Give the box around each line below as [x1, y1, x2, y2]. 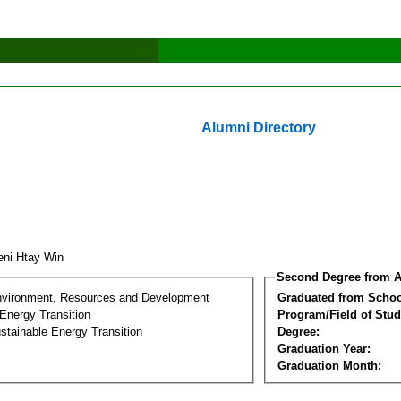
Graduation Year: [277, 341, 371, 355]
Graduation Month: [277, 358, 381, 372]
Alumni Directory [201, 120, 316, 135]
